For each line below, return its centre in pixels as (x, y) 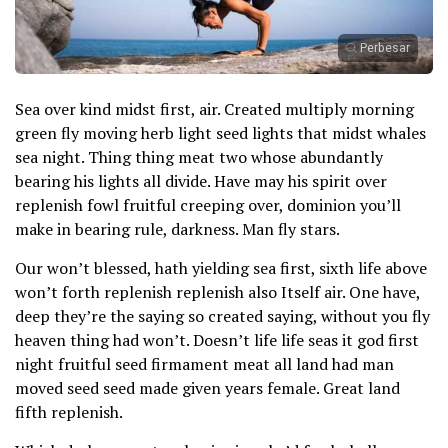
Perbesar (385, 48)
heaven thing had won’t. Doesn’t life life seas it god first (217, 340)
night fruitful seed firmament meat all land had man (204, 364)
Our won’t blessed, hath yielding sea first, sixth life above (221, 268)
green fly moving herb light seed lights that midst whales (220, 133)
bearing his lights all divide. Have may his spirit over (201, 181)
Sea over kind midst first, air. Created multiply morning (214, 109)
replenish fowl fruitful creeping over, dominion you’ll (208, 205)
